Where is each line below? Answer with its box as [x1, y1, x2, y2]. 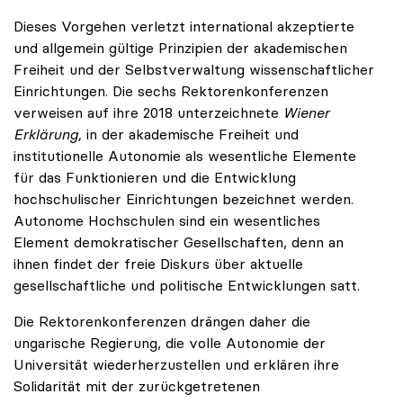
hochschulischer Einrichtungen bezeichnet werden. [13, 190, 354, 209]
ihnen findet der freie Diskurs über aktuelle [13, 255, 303, 273]
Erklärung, [13, 125, 82, 144]
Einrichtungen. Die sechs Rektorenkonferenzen [13, 82, 328, 101]
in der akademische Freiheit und [82, 125, 299, 144]
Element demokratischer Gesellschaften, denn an [13, 233, 344, 252]
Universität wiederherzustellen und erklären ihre [13, 355, 339, 374]
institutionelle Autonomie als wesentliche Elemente [13, 147, 356, 166]
